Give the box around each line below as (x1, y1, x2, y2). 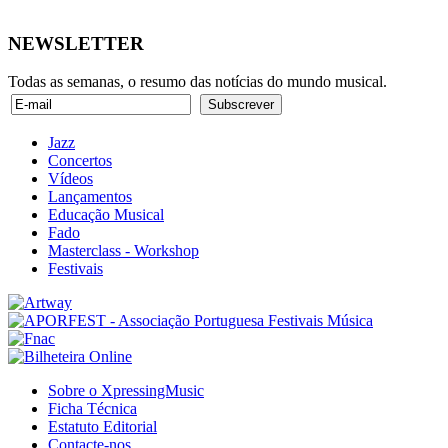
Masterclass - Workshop (48, 242, 199, 260)
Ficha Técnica (48, 400, 137, 418)
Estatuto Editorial (48, 418, 157, 436)
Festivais (48, 260, 103, 278)
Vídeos (48, 170, 93, 188)
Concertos (48, 152, 112, 170)
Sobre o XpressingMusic (48, 382, 204, 400)
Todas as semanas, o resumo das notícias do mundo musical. (8, 73, 387, 91)
